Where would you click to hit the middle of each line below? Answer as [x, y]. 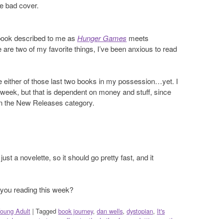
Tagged [47, 211]
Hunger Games [102, 38]
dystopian [140, 211]
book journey [76, 211]
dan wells [110, 211]
